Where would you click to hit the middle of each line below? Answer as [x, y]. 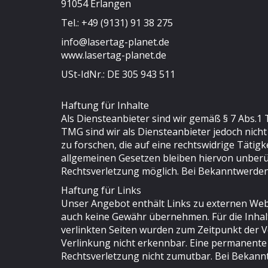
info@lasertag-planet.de [115, 42]
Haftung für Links [101, 190]
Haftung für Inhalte [105, 105]
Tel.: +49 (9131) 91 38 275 [117, 23]
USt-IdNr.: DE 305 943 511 [118, 74]
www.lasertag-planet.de [114, 55]
